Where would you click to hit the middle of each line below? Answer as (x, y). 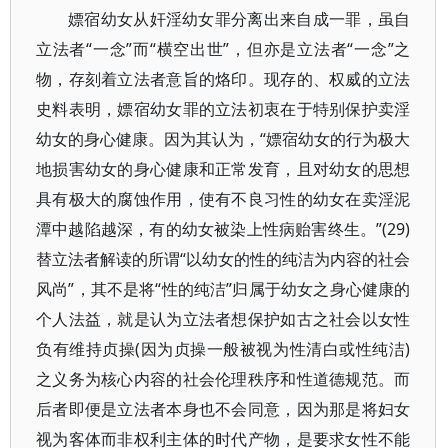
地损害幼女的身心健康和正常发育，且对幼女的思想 (223, 169)
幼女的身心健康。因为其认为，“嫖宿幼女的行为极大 (223, 139)
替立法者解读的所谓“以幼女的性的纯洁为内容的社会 (223, 259)
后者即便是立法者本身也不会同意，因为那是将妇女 (223, 409)
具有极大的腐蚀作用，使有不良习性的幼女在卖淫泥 (223, 199)
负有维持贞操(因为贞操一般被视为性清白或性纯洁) (223, 349)
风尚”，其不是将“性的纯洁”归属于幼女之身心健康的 (223, 289)
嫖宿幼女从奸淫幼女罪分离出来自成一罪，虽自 (239, 19)
